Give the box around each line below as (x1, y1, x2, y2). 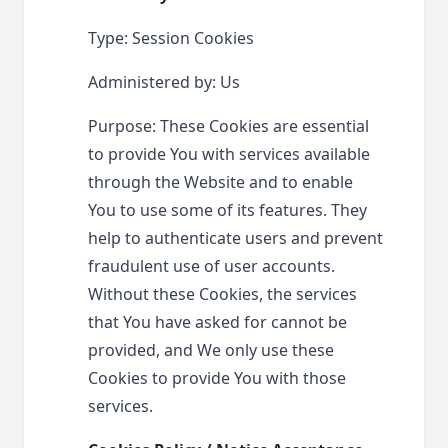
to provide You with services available (88, 143, 370, 165)
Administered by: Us (88, 71, 240, 93)
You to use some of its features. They (88, 199, 367, 221)
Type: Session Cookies (88, 27, 254, 49)
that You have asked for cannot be (88, 311, 347, 333)
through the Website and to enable (88, 171, 353, 193)
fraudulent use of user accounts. (88, 255, 335, 277)
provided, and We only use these (88, 339, 334, 361)
